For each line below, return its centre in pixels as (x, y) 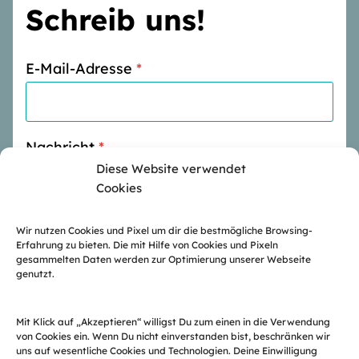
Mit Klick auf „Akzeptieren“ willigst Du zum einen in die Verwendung (173, 322)
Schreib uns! (115, 20)
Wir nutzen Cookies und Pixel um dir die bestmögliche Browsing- (164, 230)
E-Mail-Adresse (79, 69)
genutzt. (36, 274)
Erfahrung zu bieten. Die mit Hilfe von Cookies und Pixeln (147, 245)
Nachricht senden (103, 299)
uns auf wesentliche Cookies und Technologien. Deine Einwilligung (167, 351)
